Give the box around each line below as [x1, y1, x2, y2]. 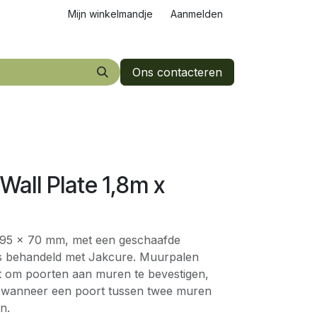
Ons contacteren [132, 65, 222, 79]
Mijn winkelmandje [68, 8, 153, 20]
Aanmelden [171, 8, 223, 20]
